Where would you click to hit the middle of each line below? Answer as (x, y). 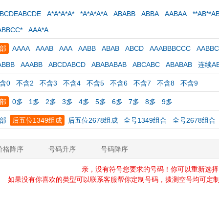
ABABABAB (109, 65)
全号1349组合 (145, 120)
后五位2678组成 (93, 120)
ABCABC (146, 65)
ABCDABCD (67, 65)
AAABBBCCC (170, 48)
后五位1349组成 (37, 120)
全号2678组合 (194, 120)
